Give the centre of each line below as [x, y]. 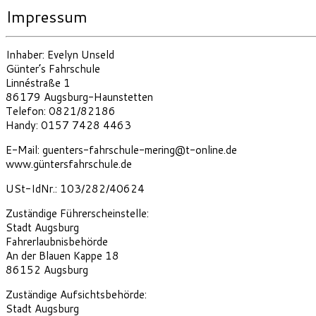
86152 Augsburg [47, 270]
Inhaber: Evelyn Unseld [60, 55]
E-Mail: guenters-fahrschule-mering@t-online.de [121, 150]
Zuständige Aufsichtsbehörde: [76, 295]
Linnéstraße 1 [38, 83]
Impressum [47, 16]
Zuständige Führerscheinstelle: [77, 214]
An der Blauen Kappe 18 [62, 256]
